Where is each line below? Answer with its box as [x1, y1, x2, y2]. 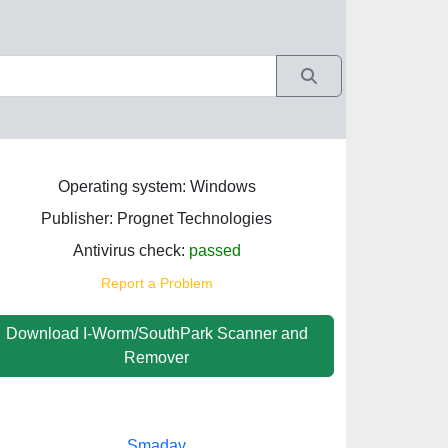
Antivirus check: [72, 242, 189, 259]
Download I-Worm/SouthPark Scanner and [5, 325, 308, 342]
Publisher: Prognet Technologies [41, 210, 272, 227]
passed [188, 242, 241, 259]
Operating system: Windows [57, 178, 256, 195]
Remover [124, 349, 189, 366]
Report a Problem [100, 275, 213, 291]
